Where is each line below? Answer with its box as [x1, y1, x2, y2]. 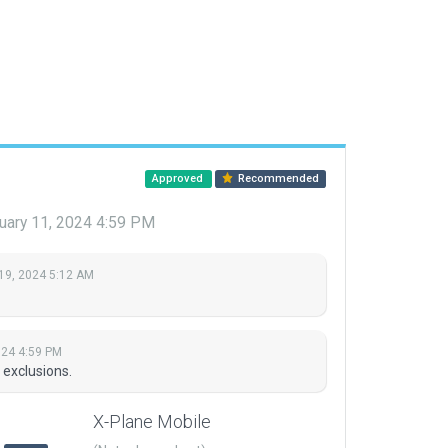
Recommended [235, 172, 320, 185]
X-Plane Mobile [93, 411, 211, 433]
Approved [151, 172, 206, 185]
